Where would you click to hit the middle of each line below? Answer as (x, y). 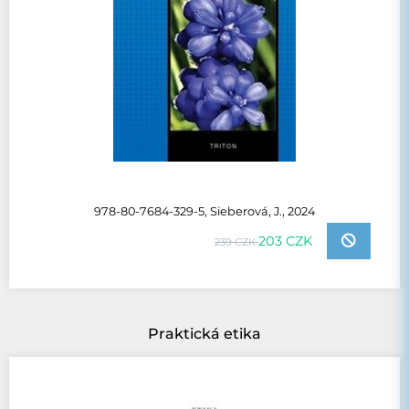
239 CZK (236, 241)
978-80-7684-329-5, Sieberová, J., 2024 (204, 212)
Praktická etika (204, 334)
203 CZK (285, 241)
